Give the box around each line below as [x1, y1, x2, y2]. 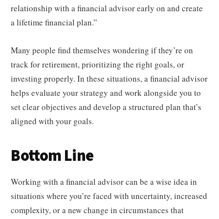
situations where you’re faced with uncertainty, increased [11, 190, 208, 201]
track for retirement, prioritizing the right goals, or [11, 58, 185, 70]
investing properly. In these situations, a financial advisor [11, 72, 208, 84]
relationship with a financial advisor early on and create [11, 2, 203, 14]
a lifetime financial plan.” [11, 16, 98, 28]
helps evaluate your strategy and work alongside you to [11, 87, 201, 98]
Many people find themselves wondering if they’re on [11, 44, 194, 56]
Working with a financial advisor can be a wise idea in [11, 175, 197, 187]
